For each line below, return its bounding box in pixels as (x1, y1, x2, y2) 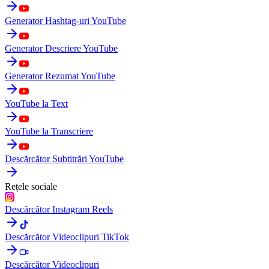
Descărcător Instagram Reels (5, 204, 113, 214)
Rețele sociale (5, 181, 57, 192)
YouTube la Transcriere (5, 125, 93, 136)
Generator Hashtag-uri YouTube (5, 15, 126, 26)
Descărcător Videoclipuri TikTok (5, 231, 129, 242)
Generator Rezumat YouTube (5, 70, 115, 81)
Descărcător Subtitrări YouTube (5, 153, 124, 164)
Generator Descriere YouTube (5, 43, 118, 53)
